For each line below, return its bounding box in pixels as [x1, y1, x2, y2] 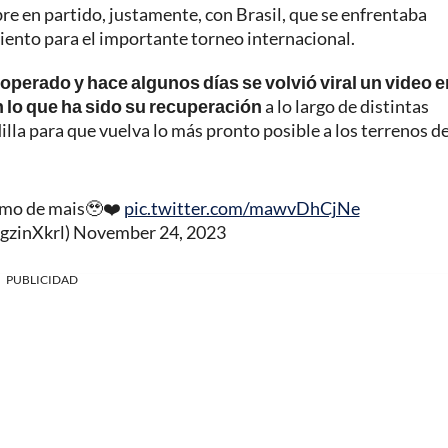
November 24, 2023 [72, 221, 226, 244]
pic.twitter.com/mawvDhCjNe [123, 197, 360, 220]
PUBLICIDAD [6, 272, 78, 288]
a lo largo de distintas [262, 95, 429, 118]
